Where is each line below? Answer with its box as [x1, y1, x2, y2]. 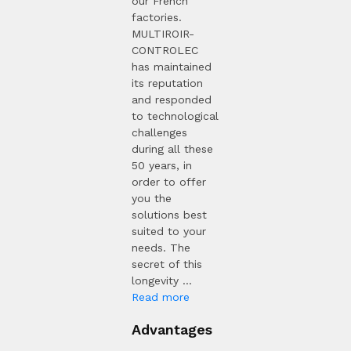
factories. [132, 11, 182, 24]
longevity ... [132, 274, 200, 288]
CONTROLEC [132, 44, 198, 57]
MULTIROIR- [132, 27, 194, 41]
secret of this [132, 258, 202, 271]
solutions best [132, 208, 207, 222]
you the [132, 192, 172, 205]
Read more [132, 291, 190, 304]
